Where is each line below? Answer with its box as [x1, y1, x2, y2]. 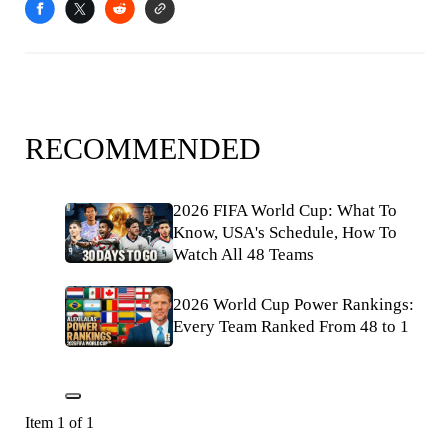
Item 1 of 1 [25, 413, 94, 431]
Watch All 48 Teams [173, 245, 314, 264]
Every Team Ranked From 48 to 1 [173, 317, 409, 337]
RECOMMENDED [25, 132, 261, 165]
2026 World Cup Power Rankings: [173, 295, 414, 315]
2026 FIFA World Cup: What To [173, 201, 397, 220]
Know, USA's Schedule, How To [173, 223, 397, 242]
